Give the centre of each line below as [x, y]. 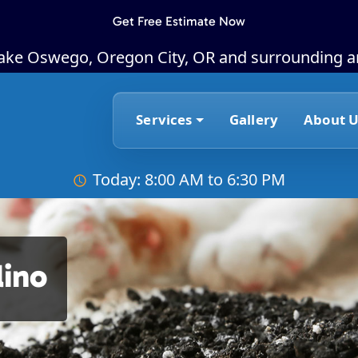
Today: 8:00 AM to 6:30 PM [189, 179]
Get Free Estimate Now [179, 21]
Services [164, 120]
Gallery [254, 120]
